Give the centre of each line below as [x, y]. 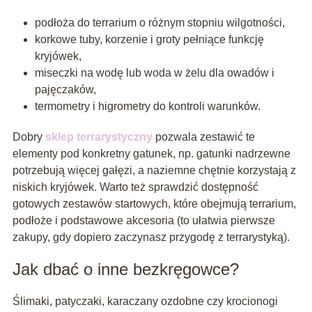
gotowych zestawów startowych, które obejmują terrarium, [154, 203]
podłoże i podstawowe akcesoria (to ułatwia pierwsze [143, 220]
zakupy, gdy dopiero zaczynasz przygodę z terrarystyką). [151, 237]
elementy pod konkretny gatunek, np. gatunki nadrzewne [151, 153]
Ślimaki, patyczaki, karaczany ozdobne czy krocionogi [145, 301]
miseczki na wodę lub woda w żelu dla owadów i [154, 72]
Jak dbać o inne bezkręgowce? [125, 269]
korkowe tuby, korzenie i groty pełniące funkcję [149, 39]
